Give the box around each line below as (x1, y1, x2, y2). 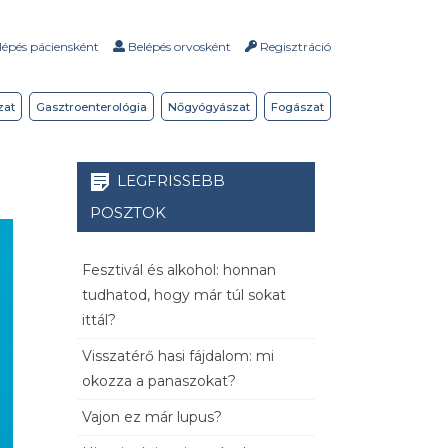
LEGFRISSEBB (117, 171, 225, 191)
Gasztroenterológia (36, 100, 147, 115)
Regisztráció (257, 38, 331, 54)
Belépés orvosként (125, 38, 231, 54)
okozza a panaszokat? (82, 372, 236, 391)
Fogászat (271, 100, 324, 115)
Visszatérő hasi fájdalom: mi (82, 347, 274, 366)
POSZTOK (90, 203, 166, 223)
